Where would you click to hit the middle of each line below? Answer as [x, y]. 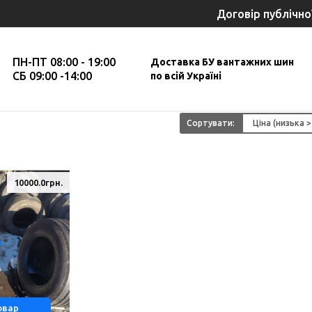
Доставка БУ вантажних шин [222, 62]
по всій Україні [186, 76]
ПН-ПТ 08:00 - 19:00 [64, 62]
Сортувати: [210, 123]
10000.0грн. [38, 182]
